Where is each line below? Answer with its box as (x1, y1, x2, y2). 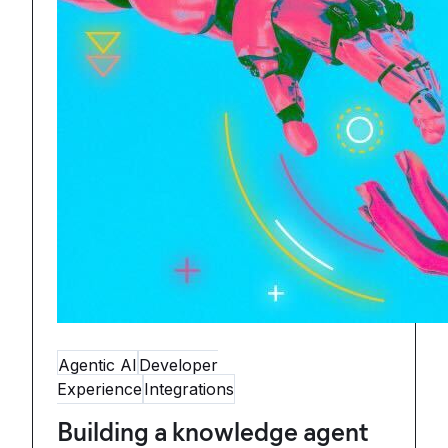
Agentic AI (58, 355, 137, 375)
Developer (139, 355, 218, 375)
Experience (57, 379, 142, 399)
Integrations (144, 379, 234, 399)
